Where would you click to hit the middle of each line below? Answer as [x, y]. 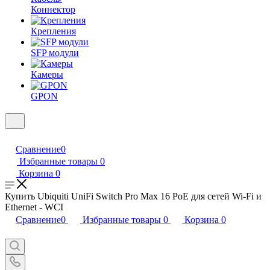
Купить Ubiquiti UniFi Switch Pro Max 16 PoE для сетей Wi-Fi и [133, 196]
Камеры [47, 74]
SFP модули [55, 53]
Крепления [53, 31]
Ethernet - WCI [34, 207]
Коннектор [53, 9]
